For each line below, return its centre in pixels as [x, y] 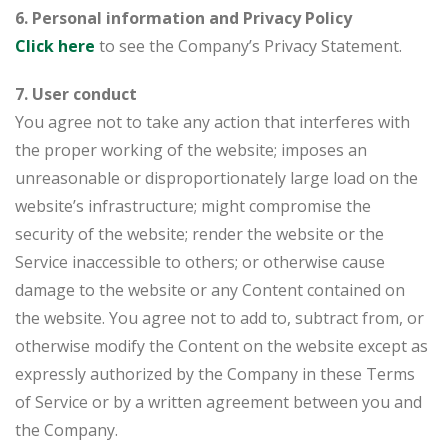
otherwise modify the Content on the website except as [221, 346]
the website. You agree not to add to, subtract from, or [219, 318]
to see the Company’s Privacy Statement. [248, 46]
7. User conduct [76, 94]
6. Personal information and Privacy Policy [183, 18]
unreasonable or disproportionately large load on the [216, 178]
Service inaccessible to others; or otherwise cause [200, 262]
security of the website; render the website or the [199, 234]
